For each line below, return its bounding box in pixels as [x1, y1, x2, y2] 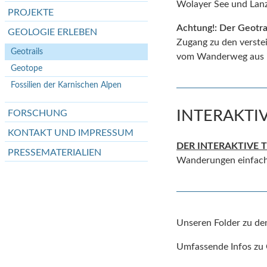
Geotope [11, 64, 42, 73]
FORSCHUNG [8, 108, 67, 118]
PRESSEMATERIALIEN [8, 148, 101, 157]
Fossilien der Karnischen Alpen [11, 80, 122, 89]
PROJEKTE [8, 8, 54, 17]
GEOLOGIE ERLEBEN [8, 27, 97, 37]
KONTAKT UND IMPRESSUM [8, 128, 133, 138]
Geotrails [11, 47, 43, 56]
